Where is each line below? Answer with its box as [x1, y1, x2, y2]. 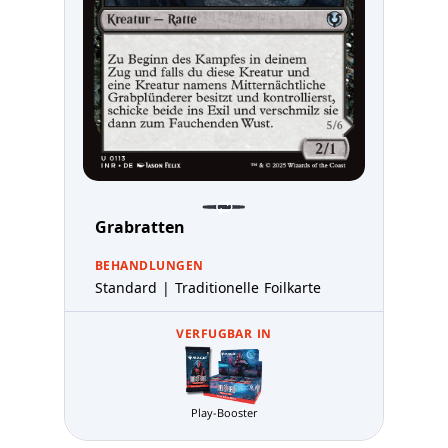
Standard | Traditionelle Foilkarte [95, 278, 321, 298]
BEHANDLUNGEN [95, 257, 204, 275]
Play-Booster [191, 405, 257, 421]
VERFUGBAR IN [176, 325, 272, 343]
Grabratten [95, 216, 185, 239]
